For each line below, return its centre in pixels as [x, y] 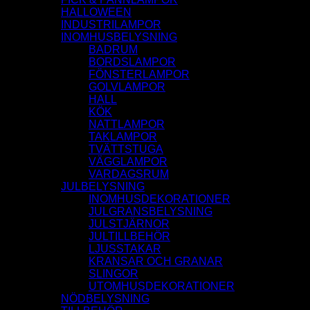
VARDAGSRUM [129, 174]
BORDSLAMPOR [132, 62]
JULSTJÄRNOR [129, 224]
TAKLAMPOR [123, 137]
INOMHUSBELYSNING [119, 37]
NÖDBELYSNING [105, 299]
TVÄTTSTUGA [126, 149]
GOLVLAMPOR [127, 87]
